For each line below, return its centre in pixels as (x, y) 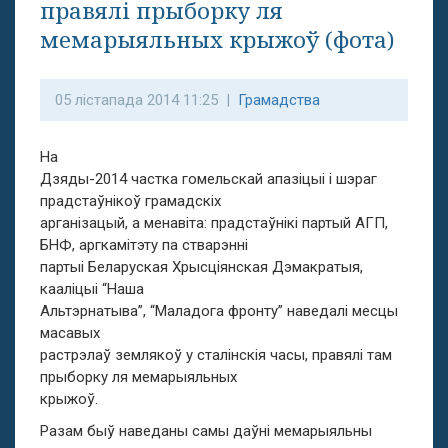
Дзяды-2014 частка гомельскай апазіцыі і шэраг (208, 179)
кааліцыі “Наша (92, 289)
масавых (70, 333)
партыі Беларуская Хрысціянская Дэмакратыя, (201, 267)
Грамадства (279, 100)
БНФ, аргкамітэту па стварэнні (144, 245)
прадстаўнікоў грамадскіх (130, 201)
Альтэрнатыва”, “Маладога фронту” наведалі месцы (219, 311)
